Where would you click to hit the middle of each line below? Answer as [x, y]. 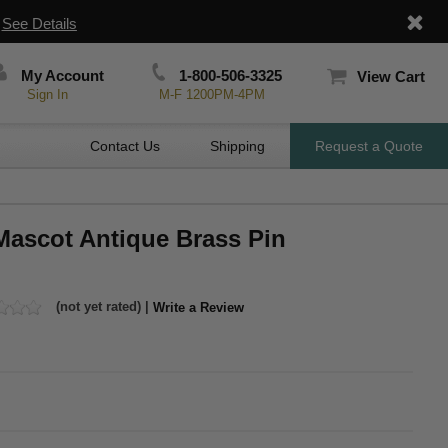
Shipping [237, 146]
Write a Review [198, 307]
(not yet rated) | [102, 306]
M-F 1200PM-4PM [211, 94]
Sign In [48, 94]
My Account [61, 75]
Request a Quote [369, 146]
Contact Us [125, 146]
